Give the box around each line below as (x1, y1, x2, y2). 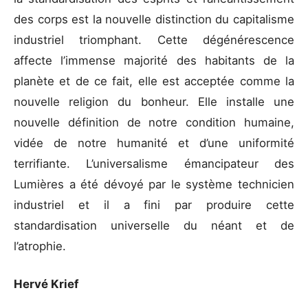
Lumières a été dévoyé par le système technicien (14, 177, 294, 191)
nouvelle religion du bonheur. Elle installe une (14, 94, 294, 109)
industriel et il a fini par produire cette (14, 197, 294, 212)
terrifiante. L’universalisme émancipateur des (14, 156, 294, 170)
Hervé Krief (14, 277, 81, 291)
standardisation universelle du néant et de (14, 218, 294, 232)
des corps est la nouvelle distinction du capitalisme (14, 12, 294, 26)
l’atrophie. (14, 239, 69, 253)
